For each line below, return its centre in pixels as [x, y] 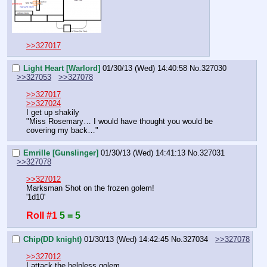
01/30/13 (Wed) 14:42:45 [126, 240]
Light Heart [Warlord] [62, 69]
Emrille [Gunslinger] [61, 153]
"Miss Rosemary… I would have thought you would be [119, 121]
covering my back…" [62, 130]
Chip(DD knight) [52, 240]
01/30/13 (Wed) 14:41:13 [143, 153]
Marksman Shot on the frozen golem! [90, 188]
